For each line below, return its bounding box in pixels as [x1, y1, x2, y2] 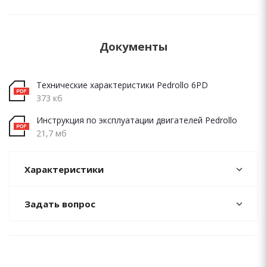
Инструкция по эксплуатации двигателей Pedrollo [36, 114, 237, 126]
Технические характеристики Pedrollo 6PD [36, 79, 208, 91]
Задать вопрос [24, 198, 95, 210]
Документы [100, 39, 167, 54]
